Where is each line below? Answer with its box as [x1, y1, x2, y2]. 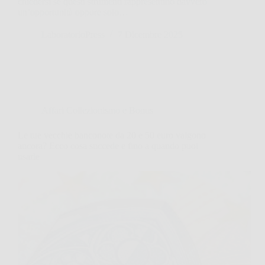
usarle [18, 151, 40, 161]
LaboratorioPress [41, 29, 105, 40]
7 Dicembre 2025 [118, 29, 183, 40]
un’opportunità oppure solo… [18, 7, 128, 17]
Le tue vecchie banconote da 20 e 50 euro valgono [18, 130, 206, 140]
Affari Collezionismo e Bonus [41, 105, 153, 115]
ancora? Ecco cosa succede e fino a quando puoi [18, 140, 198, 151]
